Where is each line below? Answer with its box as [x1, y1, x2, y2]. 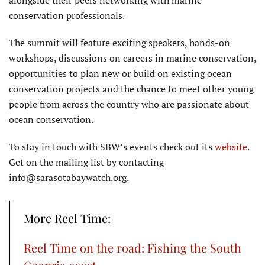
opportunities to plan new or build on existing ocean [9, 67, 232, 80]
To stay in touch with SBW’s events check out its [9, 140, 215, 154]
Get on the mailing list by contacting [9, 156, 164, 169]
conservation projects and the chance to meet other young [9, 82, 254, 96]
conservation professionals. [9, 9, 125, 22]
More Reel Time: [24, 210, 111, 227]
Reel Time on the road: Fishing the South [24, 240, 241, 256]
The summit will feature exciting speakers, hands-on [9, 36, 230, 50]
